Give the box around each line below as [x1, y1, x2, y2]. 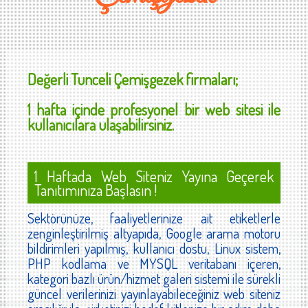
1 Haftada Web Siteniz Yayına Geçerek [34, 166, 274, 186]
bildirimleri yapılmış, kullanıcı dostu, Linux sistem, [27, 239, 280, 258]
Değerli [27, 69, 71, 89]
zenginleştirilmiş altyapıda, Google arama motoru [27, 224, 280, 243]
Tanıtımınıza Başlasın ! [34, 180, 157, 200]
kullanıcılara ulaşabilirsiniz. [27, 115, 174, 135]
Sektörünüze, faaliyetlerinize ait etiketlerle [27, 209, 280, 228]
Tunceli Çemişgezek [71, 69, 183, 89]
